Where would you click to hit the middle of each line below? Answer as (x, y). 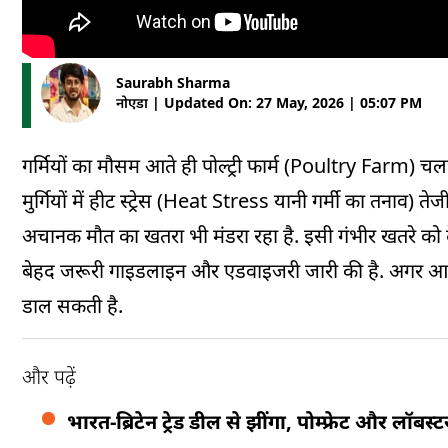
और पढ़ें (49, 376)
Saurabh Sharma (173, 82)
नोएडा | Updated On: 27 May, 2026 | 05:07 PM (269, 102)
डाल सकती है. (72, 305)
